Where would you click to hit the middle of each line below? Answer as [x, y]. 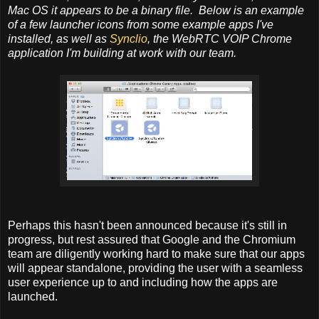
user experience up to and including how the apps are [143, 283]
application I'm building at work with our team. [122, 53]
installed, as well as [59, 39]
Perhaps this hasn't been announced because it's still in [147, 226]
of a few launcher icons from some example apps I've [141, 25]
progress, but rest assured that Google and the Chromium [152, 240]
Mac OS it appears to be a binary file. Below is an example [156, 11]
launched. [33, 297]
